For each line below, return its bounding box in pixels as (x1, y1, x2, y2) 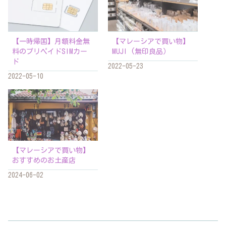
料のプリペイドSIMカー (12, 47, 88, 55)
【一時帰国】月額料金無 (12, 37, 90, 45)
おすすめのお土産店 (12, 156, 76, 164)
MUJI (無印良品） (112, 47, 171, 55)
